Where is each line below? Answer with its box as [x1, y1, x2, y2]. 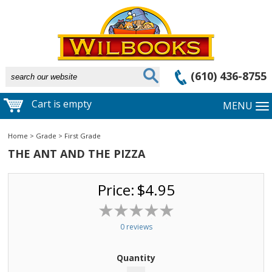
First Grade [64, 131, 101, 141]
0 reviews [120, 222, 152, 233]
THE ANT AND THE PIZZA [8, 146, 146, 161]
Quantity [117, 252, 155, 264]
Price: [97, 180, 135, 200]
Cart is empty [29, 97, 92, 111]
